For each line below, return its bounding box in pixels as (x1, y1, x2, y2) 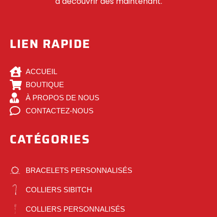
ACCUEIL (25, 67, 57, 76)
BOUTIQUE (25, 80, 64, 89)
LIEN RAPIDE (10, 34, 91, 53)
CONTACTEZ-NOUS (25, 107, 93, 115)
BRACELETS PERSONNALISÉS (25, 166, 132, 175)
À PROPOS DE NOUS (25, 93, 99, 102)
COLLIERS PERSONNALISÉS (25, 205, 125, 214)
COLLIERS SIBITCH (25, 186, 92, 194)
